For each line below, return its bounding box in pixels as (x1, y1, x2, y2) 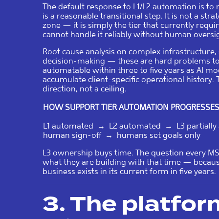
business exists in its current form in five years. (43, 166, 216, 176)
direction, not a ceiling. (43, 84, 127, 93)
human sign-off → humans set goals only (43, 130, 200, 140)
